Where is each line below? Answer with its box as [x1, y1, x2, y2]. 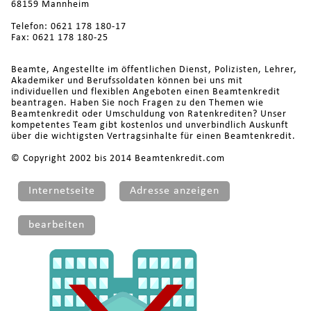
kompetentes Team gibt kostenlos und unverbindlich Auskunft [10, 120, 289, 131]
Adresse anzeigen [129, 185, 219, 196]
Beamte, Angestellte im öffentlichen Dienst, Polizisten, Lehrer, [10, 65, 297, 75]
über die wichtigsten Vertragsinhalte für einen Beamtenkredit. [10, 131, 296, 142]
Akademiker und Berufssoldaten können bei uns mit [10, 76, 243, 86]
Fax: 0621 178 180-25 [10, 33, 108, 43]
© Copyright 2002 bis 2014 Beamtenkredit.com [10, 153, 225, 164]
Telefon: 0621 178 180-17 [10, 22, 126, 32]
